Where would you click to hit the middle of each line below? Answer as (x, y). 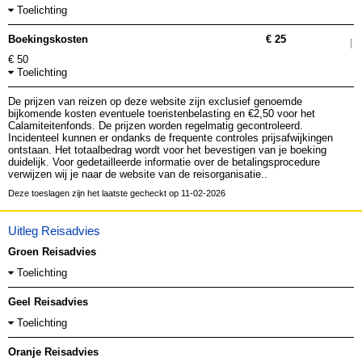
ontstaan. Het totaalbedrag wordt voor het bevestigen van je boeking (167, 150)
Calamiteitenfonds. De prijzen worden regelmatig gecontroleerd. (156, 126)
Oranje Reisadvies (53, 352)
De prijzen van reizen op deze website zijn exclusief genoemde (155, 101)
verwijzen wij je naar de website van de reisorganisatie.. (138, 174)
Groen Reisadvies (52, 252)
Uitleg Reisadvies (54, 231)
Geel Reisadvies (48, 302)
